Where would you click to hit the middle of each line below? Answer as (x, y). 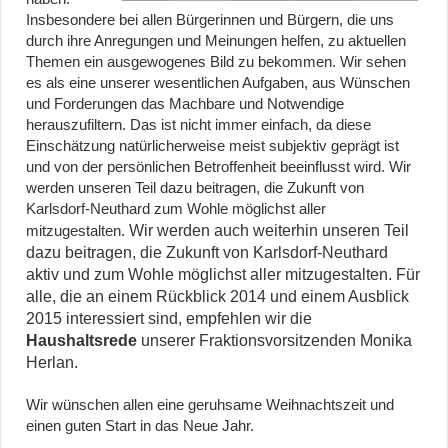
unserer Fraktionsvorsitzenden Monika (274, 341)
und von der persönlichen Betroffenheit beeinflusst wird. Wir (218, 167)
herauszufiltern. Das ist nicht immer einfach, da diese (198, 125)
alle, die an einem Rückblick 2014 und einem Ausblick (217, 297)
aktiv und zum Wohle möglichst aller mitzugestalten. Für (223, 275)
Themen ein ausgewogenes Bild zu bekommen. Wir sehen (216, 62)
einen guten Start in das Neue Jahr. (140, 426)
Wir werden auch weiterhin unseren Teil (269, 231)
